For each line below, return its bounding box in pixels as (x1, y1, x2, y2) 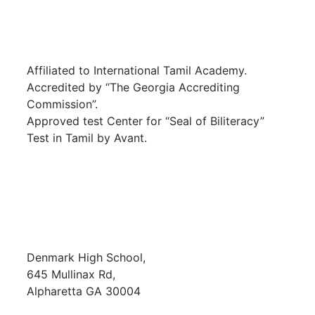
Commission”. (27, 97, 98, 111)
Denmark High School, (27, 250, 146, 265)
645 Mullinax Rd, (27, 267, 115, 282)
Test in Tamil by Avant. (27, 131, 147, 145)
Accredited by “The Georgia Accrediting (27, 80, 240, 94)
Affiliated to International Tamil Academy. (27, 63, 247, 77)
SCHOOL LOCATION (27, 191, 138, 205)
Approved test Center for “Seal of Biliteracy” (27, 114, 264, 128)
